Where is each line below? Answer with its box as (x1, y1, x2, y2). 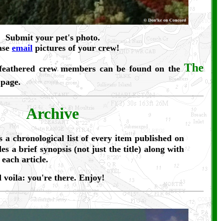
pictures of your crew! (33, 43, 119, 53)
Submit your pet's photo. (5, 33, 100, 43)
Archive (26, 105, 79, 123)
